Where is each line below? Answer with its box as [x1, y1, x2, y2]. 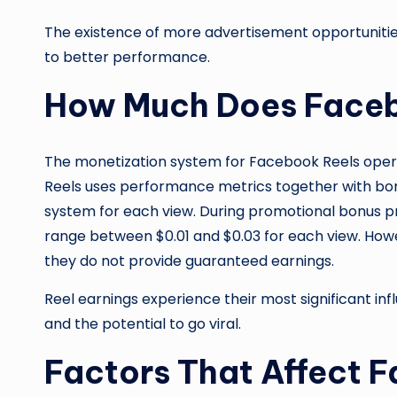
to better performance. [44, 47, 210, 68]
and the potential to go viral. [44, 314, 241, 335]
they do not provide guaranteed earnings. [44, 251, 334, 272]
